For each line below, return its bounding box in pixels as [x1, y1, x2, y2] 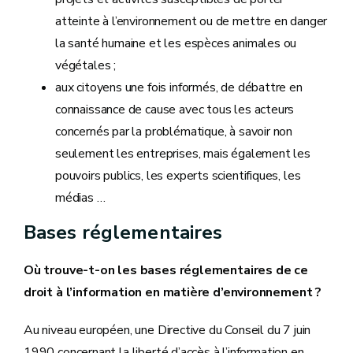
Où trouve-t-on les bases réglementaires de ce [24, 261, 308, 279]
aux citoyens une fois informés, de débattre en [55, 78, 303, 96]
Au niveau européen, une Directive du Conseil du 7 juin [24, 321, 311, 340]
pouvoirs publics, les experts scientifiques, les [55, 166, 301, 184]
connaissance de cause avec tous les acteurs [55, 100, 295, 118]
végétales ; [55, 56, 117, 74]
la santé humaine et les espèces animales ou [55, 34, 297, 52]
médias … [55, 188, 106, 206]
